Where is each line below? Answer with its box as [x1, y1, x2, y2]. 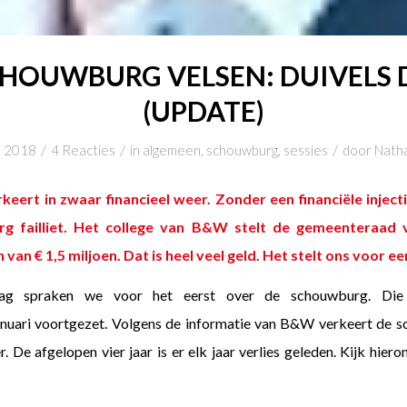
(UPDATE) [143, 94, 264, 127]
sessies [283, 142, 328, 158]
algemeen [142, 142, 201, 158]
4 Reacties [50, 142, 115, 158]
